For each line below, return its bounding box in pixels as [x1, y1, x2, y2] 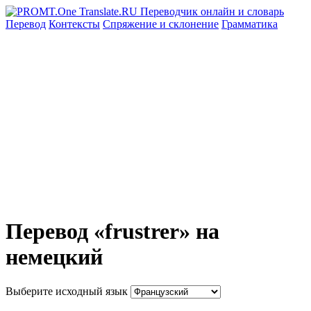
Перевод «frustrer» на [6, 219, 219, 244]
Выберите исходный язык [6, 285, 128, 297]
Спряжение [103, 18, 160, 30]
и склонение [160, 18, 219, 30]
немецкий [6, 244, 103, 270]
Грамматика [221, 18, 278, 30]
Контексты [49, 18, 100, 30]
